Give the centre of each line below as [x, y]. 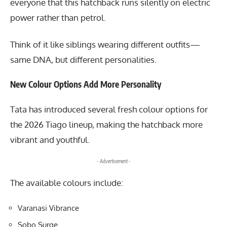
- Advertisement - [113, 161]
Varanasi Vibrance [48, 208]
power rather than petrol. [58, 18]
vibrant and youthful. [50, 139]
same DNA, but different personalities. [83, 59]
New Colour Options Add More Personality [86, 84]
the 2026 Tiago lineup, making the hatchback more [106, 124]
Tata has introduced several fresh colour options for [109, 109]
